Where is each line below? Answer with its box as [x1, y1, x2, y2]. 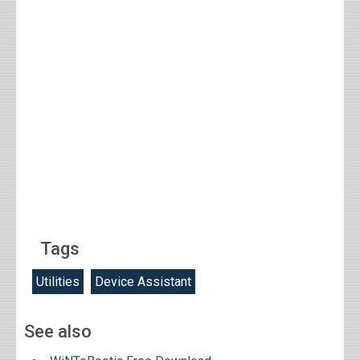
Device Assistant [95, 273, 191, 289]
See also [24, 321, 92, 342]
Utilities [36, 273, 80, 289]
